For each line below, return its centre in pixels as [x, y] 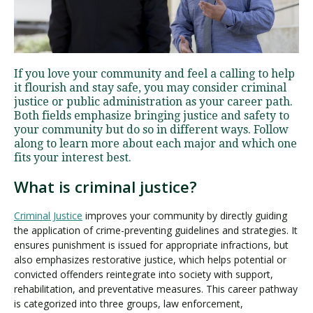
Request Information [80, 145]
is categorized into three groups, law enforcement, [129, 303]
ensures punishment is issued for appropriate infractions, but [151, 245]
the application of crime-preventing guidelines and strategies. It [156, 230]
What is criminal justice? [105, 186]
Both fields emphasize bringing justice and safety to [152, 115]
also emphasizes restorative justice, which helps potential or [150, 259]
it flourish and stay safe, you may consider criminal [150, 87]
